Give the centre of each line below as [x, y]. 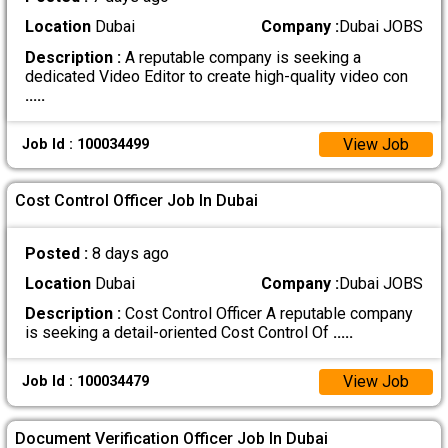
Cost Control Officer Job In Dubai [137, 201]
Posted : [58, 253]
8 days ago [130, 253]
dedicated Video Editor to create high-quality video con [216, 76]
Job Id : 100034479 [85, 382]
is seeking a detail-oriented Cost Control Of [178, 333]
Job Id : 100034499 [85, 144]
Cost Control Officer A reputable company [266, 314]
